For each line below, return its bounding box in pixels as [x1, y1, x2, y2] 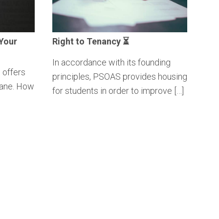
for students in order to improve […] [52, 85, 184, 96]
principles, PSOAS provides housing [52, 71, 187, 82]
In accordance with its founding [52, 57, 171, 67]
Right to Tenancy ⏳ [52, 36, 129, 46]
